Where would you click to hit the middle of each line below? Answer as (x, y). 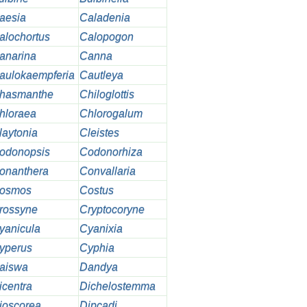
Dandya (98, 267)
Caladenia (105, 18)
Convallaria (107, 171)
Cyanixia (101, 229)
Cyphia (97, 248)
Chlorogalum (111, 114)
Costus (96, 191)
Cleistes (99, 133)
